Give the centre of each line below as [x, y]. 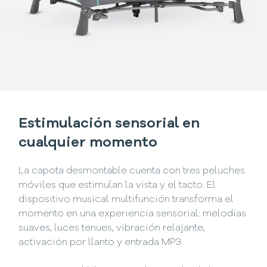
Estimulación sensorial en [109, 124]
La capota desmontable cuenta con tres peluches [132, 171]
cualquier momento [88, 143]
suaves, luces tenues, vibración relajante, [112, 228]
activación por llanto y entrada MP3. [101, 242]
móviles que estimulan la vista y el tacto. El [117, 185]
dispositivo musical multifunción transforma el [126, 199]
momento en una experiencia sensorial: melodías [133, 214]
